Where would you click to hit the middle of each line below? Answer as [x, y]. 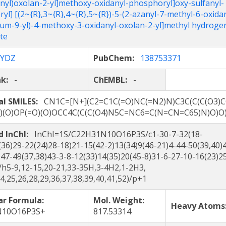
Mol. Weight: [121, 200]
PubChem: [117, 58]
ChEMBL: [113, 80]
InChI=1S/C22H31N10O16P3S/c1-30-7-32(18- [119, 134]
